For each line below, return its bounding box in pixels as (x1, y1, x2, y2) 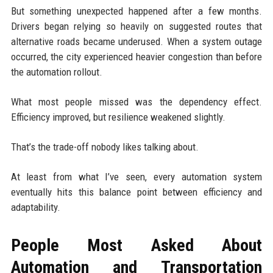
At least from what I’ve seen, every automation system (10, 170, 263, 183)
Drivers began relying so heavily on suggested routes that (10, 19, 263, 32)
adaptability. (10, 200, 60, 213)
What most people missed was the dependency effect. (10, 95, 263, 108)
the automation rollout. (10, 65, 102, 78)
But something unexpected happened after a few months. (10, 4, 263, 17)
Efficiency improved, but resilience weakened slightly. (10, 110, 225, 123)
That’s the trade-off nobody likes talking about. (10, 140, 199, 153)
